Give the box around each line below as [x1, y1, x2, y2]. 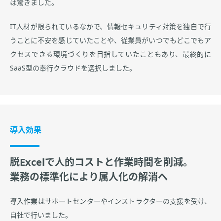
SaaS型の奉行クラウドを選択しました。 [10, 65, 136, 72]
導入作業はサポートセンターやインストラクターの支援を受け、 [10, 198, 211, 205]
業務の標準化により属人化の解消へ [10, 172, 168, 183]
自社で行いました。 [10, 212, 72, 219]
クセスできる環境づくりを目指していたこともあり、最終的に [10, 51, 211, 58]
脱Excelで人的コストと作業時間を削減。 [10, 157, 193, 168]
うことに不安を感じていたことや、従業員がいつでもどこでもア [10, 37, 211, 44]
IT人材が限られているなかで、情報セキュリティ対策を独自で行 [10, 23, 211, 31]
